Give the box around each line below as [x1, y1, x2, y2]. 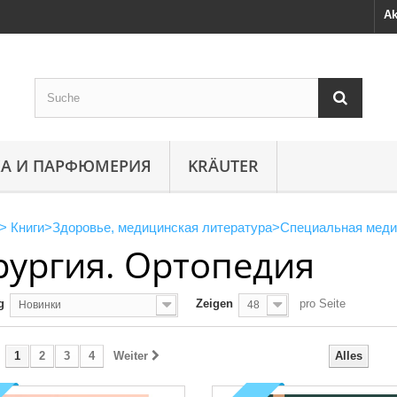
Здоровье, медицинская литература [52, 220, 272, 235]
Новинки [19, 299, 61, 311]
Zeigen [196, 297, 233, 310]
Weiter [113, 349, 148, 362]
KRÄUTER [188, 155, 259, 176]
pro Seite [300, 297, 346, 310]
